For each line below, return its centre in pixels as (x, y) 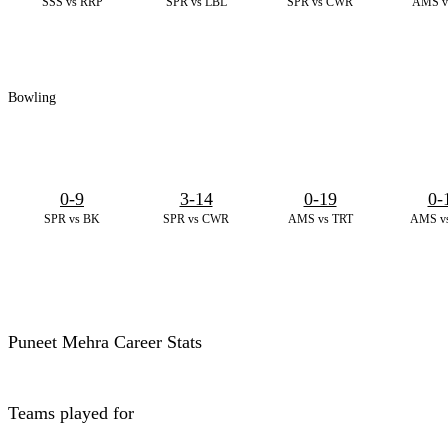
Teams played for (71, 413)
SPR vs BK (72, 218)
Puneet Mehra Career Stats (105, 342)
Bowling (32, 98)
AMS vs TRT (320, 218)
